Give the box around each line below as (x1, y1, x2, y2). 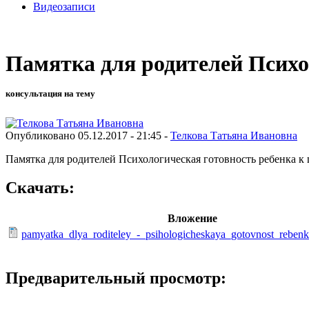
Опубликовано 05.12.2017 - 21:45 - (6, 129, 170, 141)
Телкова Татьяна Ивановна (170, 129, 297, 141)
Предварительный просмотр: (6, 269, 226, 288)
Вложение (168, 212, 217, 225)
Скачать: (6, 179, 74, 197)
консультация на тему (6, 88, 95, 99)
